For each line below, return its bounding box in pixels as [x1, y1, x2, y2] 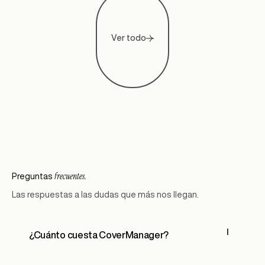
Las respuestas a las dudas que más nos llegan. [11, 190, 199, 199]
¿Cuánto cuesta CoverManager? [29, 230, 169, 240]
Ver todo [111, 34, 147, 43]
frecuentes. [54, 170, 86, 182]
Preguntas [11, 172, 54, 180]
